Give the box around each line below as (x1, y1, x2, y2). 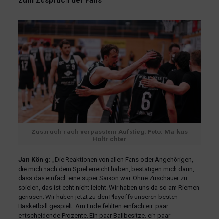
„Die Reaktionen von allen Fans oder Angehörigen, (50, 155, 193, 163)
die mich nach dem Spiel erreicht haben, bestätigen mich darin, (18, 165, 194, 173)
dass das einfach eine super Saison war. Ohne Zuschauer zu (18, 174, 187, 182)
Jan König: (18, 155, 51, 163)
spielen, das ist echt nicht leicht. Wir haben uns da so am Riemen (18, 183, 199, 191)
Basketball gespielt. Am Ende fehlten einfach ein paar (18, 202, 168, 210)
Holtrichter (92, 135, 127, 143)
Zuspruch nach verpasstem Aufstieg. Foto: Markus (31, 128, 188, 135)
